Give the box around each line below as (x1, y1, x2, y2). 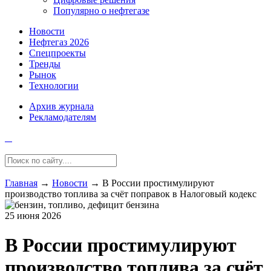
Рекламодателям (29, 112, 96, 122)
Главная (5, 178, 38, 188)
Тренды (29, 59, 60, 69)
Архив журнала (29, 101, 94, 111)
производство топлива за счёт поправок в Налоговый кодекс (5, 189, 256, 199)
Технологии (29, 80, 79, 91)
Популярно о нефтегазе (53, 5, 149, 16)
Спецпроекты (29, 48, 86, 58)
